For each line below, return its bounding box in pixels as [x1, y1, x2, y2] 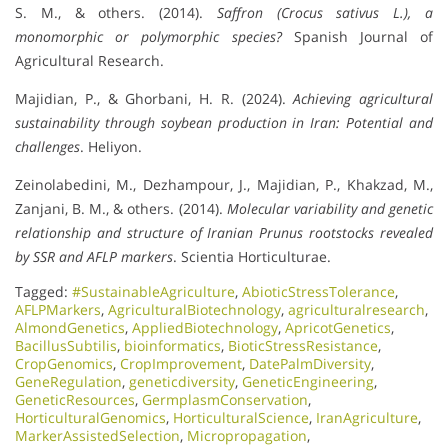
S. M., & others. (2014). [15, 2, 217, 22]
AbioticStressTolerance [242, 281, 395, 301]
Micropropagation [187, 425, 307, 445]
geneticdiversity [129, 371, 235, 391]
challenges [15, 136, 80, 156]
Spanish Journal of [281, 26, 433, 46]
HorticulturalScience [173, 407, 309, 427]
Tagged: [15, 281, 72, 301]
